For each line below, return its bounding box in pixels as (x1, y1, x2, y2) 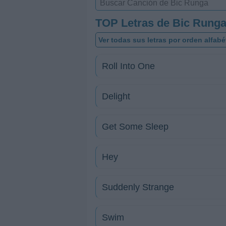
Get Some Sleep (102, 122, 168, 132)
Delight (102, 91, 130, 101)
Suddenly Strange (102, 182, 174, 192)
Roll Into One (102, 61, 155, 71)
